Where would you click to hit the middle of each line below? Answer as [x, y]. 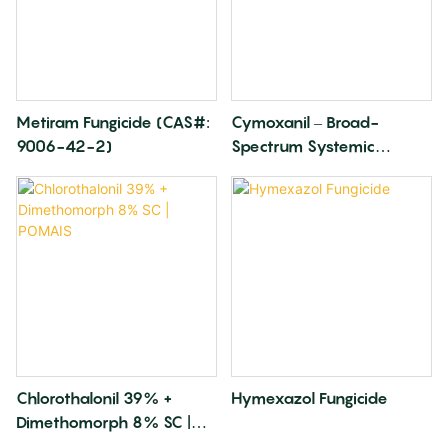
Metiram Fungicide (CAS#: [113, 122]
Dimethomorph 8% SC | [103, 422]
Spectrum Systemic [302, 146]
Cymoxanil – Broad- [304, 122]
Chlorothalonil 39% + [94, 398]
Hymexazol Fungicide [309, 398]
